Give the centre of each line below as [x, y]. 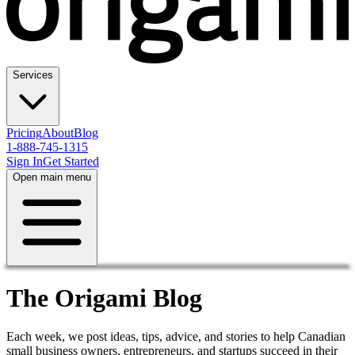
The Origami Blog [104, 298]
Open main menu [52, 177]
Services [33, 75]
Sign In [25, 162]
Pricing [24, 133]
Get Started [71, 162]
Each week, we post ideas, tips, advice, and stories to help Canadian [176, 337]
